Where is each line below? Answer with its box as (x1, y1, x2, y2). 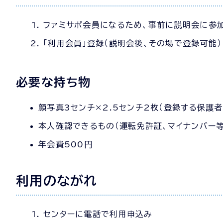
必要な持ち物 (16, 76, 91, 88)
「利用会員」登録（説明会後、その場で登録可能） (43, 39, 222, 47)
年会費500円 (38, 140, 93, 148)
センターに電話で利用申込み (43, 210, 153, 218)
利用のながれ (16, 174, 98, 187)
